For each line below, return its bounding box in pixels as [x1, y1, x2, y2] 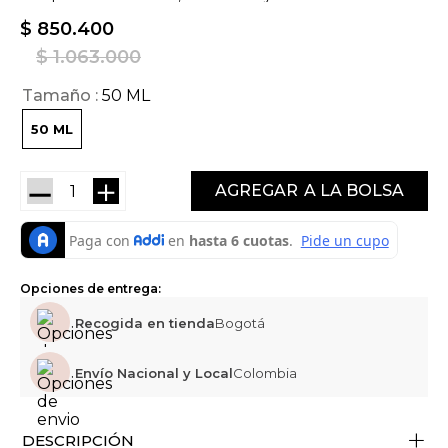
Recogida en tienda [75, 315, 215, 332]
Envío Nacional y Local [75, 365, 233, 382]
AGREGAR [215, 180, 298, 200]
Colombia [233, 365, 297, 382]
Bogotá [215, 315, 265, 332]
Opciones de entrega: [20, 280, 161, 296]
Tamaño [22, 86, 91, 106]
